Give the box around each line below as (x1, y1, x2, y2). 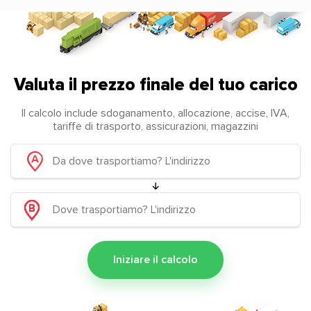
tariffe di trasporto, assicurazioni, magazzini (53, 120, 258, 132)
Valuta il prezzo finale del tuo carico (13, 76, 298, 94)
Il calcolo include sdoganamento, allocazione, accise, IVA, (22, 107, 289, 119)
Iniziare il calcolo (113, 253, 198, 265)
